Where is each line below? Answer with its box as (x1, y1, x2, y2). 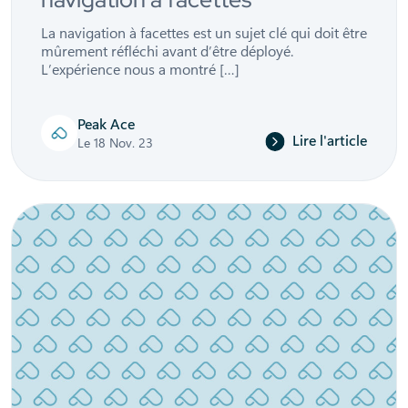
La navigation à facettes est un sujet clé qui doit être (41, 22, 367, 42)
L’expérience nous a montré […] (41, 58, 240, 78)
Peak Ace (77, 113, 135, 133)
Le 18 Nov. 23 (77, 133, 153, 151)
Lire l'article (292, 129, 367, 149)
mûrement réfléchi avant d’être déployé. (41, 40, 293, 60)
